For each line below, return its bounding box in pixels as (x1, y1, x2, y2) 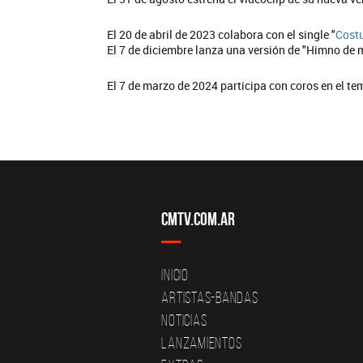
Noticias (161, 311, 207, 329)
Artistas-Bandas (161, 288, 258, 306)
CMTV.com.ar (161, 209, 236, 228)
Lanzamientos (161, 334, 242, 352)
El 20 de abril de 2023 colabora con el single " (107, 27, 335, 42)
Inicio (161, 266, 189, 284)
